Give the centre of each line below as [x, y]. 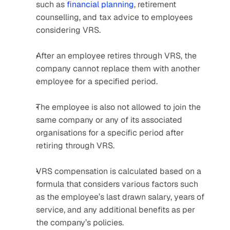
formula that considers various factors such [117, 184]
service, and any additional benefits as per [116, 210]
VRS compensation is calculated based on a [119, 171]
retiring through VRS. [75, 146]
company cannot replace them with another [118, 69]
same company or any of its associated [109, 120]
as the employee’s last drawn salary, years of [120, 197]
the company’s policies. [81, 223]
